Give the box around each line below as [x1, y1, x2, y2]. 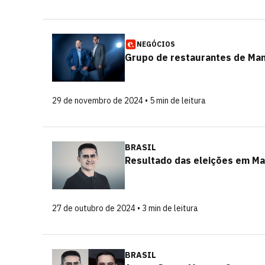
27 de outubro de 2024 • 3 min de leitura [52, 203, 198, 214]
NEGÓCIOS [137, 40, 175, 49]
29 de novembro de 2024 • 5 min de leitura [52, 95, 206, 106]
